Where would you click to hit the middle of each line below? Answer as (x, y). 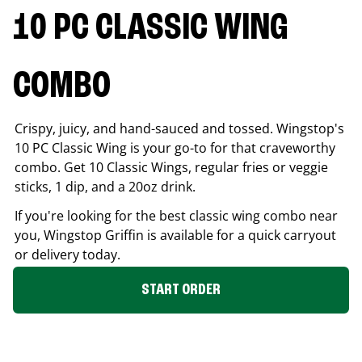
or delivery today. (67, 254)
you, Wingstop (60, 235)
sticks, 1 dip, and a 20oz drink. (105, 186)
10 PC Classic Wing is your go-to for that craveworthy (175, 147)
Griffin (124, 235)
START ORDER (181, 290)
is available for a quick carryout (240, 235)
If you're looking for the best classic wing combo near (176, 215)
